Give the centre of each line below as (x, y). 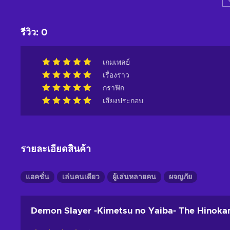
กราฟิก (113, 85)
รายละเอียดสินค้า (56, 147)
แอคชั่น (37, 174)
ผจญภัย (180, 174)
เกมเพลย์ (116, 60)
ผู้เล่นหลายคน (134, 174)
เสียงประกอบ (123, 98)
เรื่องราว (116, 73)
